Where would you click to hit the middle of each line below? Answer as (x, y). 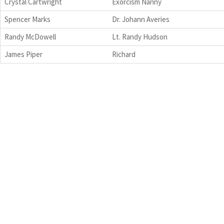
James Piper (23, 54)
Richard (124, 54)
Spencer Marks (27, 19)
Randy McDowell (30, 36)
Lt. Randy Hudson (140, 36)
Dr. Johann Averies (141, 19)
